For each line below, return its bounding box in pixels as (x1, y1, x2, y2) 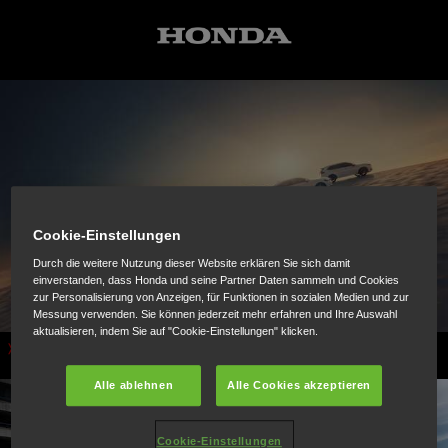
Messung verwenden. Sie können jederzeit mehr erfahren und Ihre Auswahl (33, 307, 398, 320)
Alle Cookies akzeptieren (227, 378, 371, 391)
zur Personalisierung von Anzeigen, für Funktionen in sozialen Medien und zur (33, 290, 410, 303)
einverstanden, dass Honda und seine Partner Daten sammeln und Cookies (33, 273, 400, 286)
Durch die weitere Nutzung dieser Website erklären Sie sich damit (33, 256, 351, 269)
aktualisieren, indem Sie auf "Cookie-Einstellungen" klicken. (33, 324, 319, 337)
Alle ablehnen (93, 378, 174, 391)
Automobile (20, 337, 81, 361)
